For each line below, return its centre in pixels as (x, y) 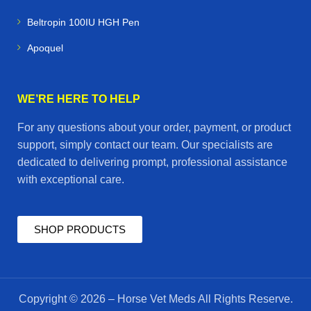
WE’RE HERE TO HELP (79, 99)
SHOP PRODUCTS (80, 229)
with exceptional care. (71, 179)
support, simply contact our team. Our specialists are (145, 144)
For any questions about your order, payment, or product (154, 127)
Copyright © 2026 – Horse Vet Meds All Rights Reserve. (155, 299)
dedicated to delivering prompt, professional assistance (152, 162)
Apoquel (45, 48)
